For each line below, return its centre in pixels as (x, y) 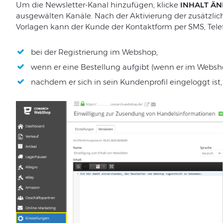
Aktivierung (151, 16)
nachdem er (54, 82)
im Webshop (133, 52)
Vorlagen (32, 27)
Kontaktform (149, 27)
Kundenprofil (144, 82)
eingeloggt (190, 82)
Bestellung (100, 67)
